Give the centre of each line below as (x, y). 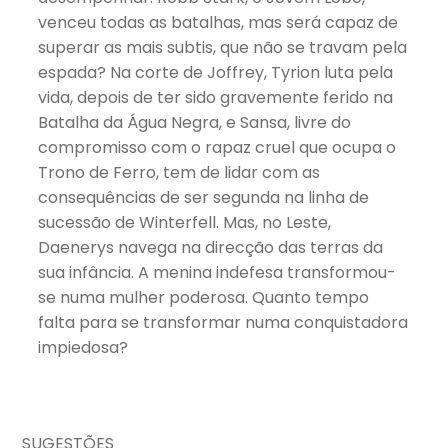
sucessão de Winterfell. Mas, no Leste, (185, 223)
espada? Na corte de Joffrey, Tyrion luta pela (216, 73)
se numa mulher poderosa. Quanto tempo (204, 298)
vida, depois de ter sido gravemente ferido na (216, 98)
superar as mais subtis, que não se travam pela (223, 48)
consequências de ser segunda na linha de (204, 198)
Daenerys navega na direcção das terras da (211, 248)
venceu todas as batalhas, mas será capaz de (218, 23)
